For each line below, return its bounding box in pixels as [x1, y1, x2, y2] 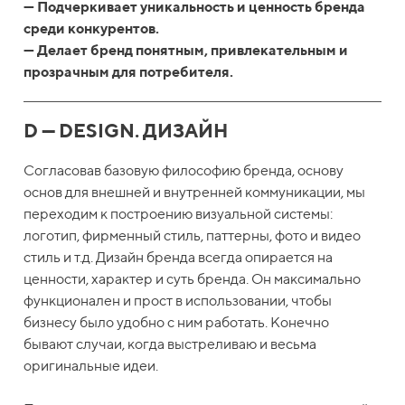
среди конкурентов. [24, 19, 160, 37]
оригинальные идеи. [24, 356, 159, 374]
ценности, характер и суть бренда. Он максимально [24, 269, 362, 287]
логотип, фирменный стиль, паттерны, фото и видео [24, 226, 362, 244]
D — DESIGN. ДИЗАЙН [24, 118, 229, 142]
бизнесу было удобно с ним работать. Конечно [24, 313, 330, 331]
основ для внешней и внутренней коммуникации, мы [24, 183, 366, 201]
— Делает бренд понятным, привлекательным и [24, 41, 349, 59]
